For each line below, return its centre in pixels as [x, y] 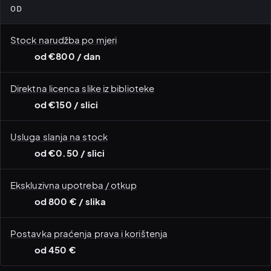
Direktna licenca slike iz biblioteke [83, 88]
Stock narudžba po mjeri [64, 40]
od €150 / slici [67, 105]
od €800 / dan [68, 57]
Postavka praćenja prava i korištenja [89, 233]
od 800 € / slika [70, 202]
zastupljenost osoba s [55, 256]
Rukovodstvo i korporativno [204, 256]
